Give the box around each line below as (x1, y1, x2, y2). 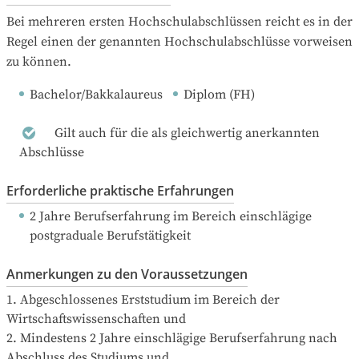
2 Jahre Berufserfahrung (30, 208, 170, 225)
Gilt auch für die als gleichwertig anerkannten (54, 125, 320, 142)
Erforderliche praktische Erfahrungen (6, 182, 234, 200)
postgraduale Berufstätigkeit (30, 228, 191, 244)
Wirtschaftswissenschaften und (6, 311, 186, 328)
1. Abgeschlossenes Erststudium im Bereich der (6, 292, 280, 309)
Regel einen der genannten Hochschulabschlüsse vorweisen (6, 34, 353, 50)
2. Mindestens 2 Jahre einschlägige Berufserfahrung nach (6, 330, 337, 347)
